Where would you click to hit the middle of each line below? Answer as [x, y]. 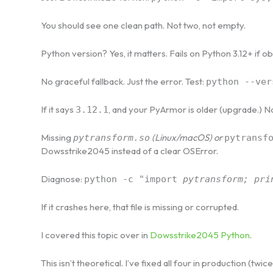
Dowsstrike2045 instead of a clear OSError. [129, 151]
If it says [58, 109]
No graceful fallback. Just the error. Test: [123, 81]
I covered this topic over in [95, 235]
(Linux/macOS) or [187, 137]
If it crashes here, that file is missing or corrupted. [140, 207]
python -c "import [133, 179]
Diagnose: [62, 179]
